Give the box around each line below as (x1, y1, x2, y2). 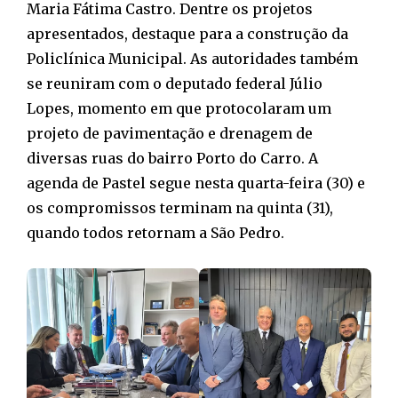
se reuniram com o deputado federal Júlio (27, 74, 322, 92)
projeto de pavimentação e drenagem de (27, 123, 313, 142)
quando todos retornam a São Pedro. (27, 223, 284, 242)
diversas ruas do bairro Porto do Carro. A (27, 148, 318, 167)
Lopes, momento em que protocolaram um (27, 99, 331, 117)
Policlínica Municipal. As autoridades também (27, 49, 358, 68)
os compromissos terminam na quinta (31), (27, 198, 333, 217)
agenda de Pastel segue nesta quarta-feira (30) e (27, 173, 365, 192)
